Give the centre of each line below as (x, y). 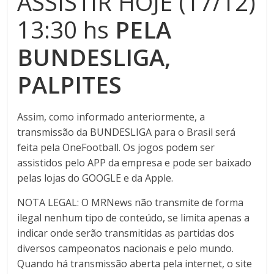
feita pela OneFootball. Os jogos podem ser (116, 147)
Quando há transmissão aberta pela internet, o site (135, 264)
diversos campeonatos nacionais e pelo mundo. (126, 248)
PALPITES (73, 84)
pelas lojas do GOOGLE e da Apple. (95, 178)
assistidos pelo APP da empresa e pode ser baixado (135, 163)
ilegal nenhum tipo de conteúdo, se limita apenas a (134, 218)
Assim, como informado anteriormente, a (111, 117)
